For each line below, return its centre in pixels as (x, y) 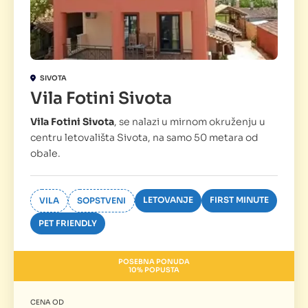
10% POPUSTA (154, 270)
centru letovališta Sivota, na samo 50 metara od (144, 138)
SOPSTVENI (101, 201)
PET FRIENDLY (68, 223)
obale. (45, 154)
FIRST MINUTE (239, 200)
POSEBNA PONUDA (154, 262)
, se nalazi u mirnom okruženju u (190, 122)
